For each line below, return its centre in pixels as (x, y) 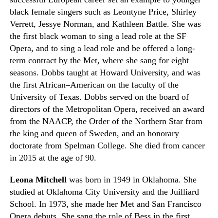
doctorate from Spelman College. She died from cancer (107, 145)
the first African (38, 85)
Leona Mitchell (38, 180)
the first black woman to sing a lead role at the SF (98, 36)
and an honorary (149, 133)
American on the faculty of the (124, 85)
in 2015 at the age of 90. (53, 158)
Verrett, (24, 24)
